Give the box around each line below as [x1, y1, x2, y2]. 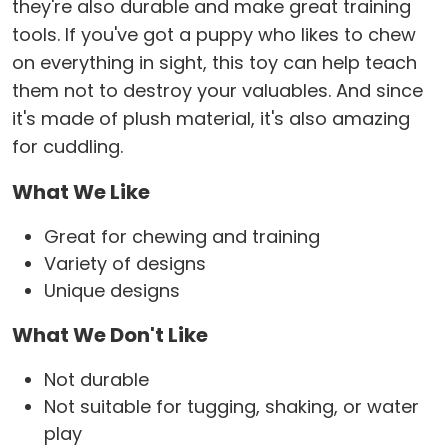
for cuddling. [12, 134, 123, 160]
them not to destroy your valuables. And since [12, 78, 423, 104]
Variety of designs [44, 251, 206, 277]
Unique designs [44, 278, 180, 304]
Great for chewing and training [44, 224, 320, 250]
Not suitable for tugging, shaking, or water [44, 394, 419, 420]
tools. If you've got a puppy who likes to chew [12, 22, 416, 48]
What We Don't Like [12, 321, 208, 350]
